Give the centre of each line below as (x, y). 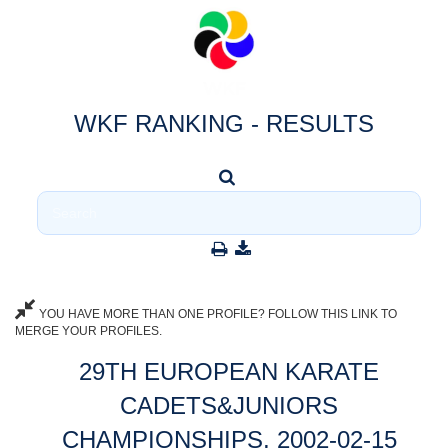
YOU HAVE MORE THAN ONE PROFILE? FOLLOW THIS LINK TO (216, 314)
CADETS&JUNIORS (229, 405)
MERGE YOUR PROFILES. (88, 331)
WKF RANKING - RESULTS (224, 123)
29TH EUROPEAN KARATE (229, 371)
